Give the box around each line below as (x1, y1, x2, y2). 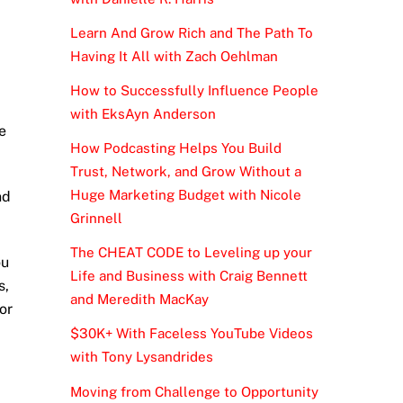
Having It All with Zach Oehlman (69, 48, 278, 64)
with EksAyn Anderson (69, 105, 216, 121)
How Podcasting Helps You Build (69, 140, 282, 157)
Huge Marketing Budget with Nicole (69, 187, 301, 203)
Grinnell (69, 210, 122, 227)
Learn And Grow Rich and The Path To (69, 24, 313, 40)
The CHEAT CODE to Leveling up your (69, 245, 312, 261)
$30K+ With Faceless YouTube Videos (69, 326, 313, 342)
